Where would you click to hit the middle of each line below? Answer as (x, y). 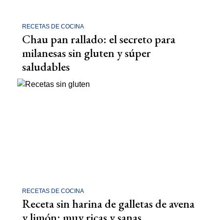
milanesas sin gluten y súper (86, 53)
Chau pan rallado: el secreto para (99, 39)
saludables (46, 66)
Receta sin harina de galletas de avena (108, 204)
